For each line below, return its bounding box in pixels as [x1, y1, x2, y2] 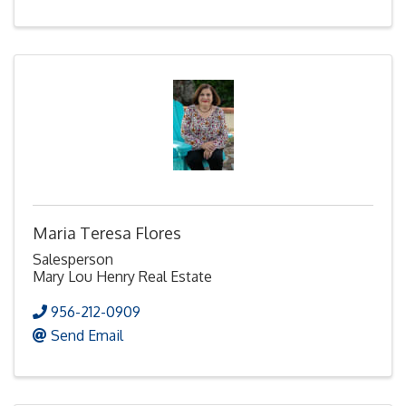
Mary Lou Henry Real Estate [33, 266, 212, 285]
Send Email [51, 325, 123, 344]
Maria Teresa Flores [33, 222, 181, 243]
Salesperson [33, 249, 113, 268]
